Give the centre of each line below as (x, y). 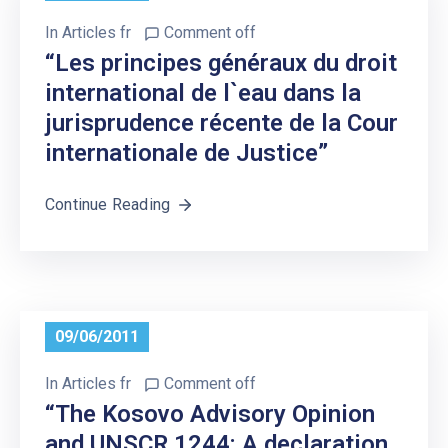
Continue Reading (108, 204)
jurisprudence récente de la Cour (221, 122)
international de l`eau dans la (203, 92)
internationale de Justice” (186, 152)
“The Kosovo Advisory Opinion (210, 413)
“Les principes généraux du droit (221, 62)
